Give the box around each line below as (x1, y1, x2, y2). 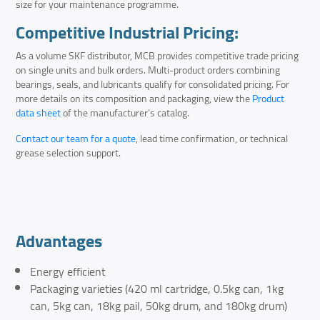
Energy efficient (30, 261, 106, 283)
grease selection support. (16, 144, 121, 163)
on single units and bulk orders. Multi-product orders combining (16, 61, 281, 80)
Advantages (16, 225, 103, 258)
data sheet (16, 104, 61, 123)
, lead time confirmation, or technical (136, 129, 289, 149)
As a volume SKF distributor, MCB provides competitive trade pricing (16, 46, 299, 66)
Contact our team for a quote (16, 129, 136, 149)
